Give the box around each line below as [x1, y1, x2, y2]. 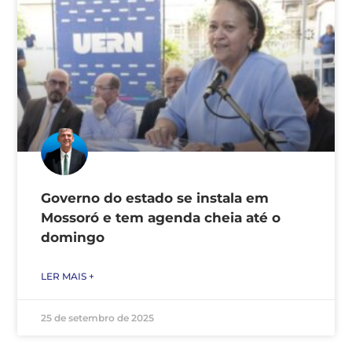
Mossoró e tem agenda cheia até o [41, 209, 280, 225]
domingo [41, 229, 104, 245]
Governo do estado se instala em [41, 189, 269, 206]
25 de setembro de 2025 [41, 311, 154, 324]
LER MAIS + [41, 269, 94, 282]
